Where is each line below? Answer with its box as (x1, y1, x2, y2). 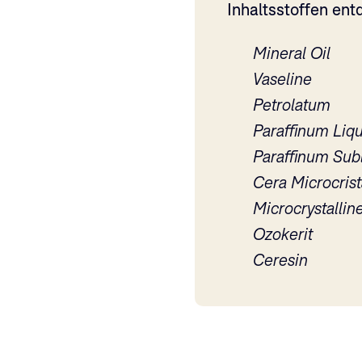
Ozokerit (252, 225, 313, 243)
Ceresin (252, 251, 308, 269)
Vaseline (252, 70, 312, 88)
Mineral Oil (252, 44, 330, 62)
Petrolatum (252, 96, 330, 114)
